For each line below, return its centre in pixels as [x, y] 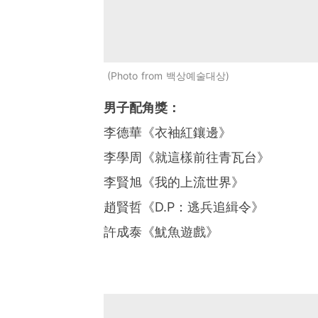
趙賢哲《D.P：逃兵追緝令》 [183, 207]
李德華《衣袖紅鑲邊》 [167, 133]
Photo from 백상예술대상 [168, 76]
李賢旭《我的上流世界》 [174, 182]
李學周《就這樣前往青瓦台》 [186, 158]
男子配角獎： [142, 108]
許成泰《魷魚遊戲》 [161, 232]
